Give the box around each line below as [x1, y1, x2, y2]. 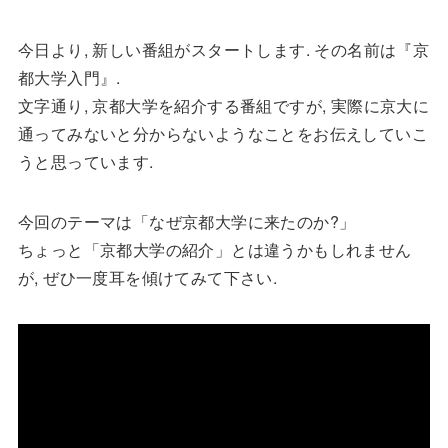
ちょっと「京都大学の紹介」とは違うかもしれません [17, 237, 412, 261]
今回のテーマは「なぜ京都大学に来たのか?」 [17, 209, 356, 233]
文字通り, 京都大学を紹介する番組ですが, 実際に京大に [17, 93, 430, 117]
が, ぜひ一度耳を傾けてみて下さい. [17, 265, 278, 289]
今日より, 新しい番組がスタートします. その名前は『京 [17, 37, 430, 61]
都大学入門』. [17, 65, 121, 89]
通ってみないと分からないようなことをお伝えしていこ [17, 121, 428, 145]
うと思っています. [17, 149, 154, 173]
